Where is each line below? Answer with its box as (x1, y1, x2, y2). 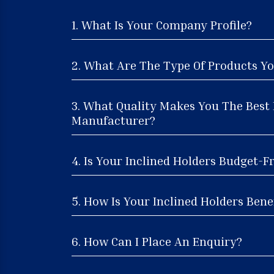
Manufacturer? (72, 112, 155, 127)
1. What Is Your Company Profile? (72, 17, 252, 32)
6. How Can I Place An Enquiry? (72, 233, 242, 248)
